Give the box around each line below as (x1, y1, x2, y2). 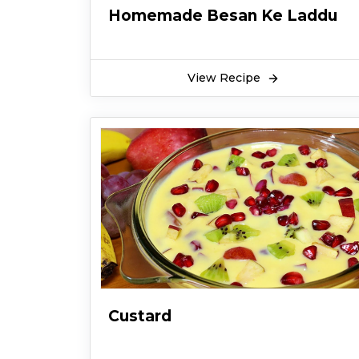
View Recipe (188, 71, 264, 85)
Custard (108, 306, 171, 325)
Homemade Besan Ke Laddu (108, 6, 337, 25)
